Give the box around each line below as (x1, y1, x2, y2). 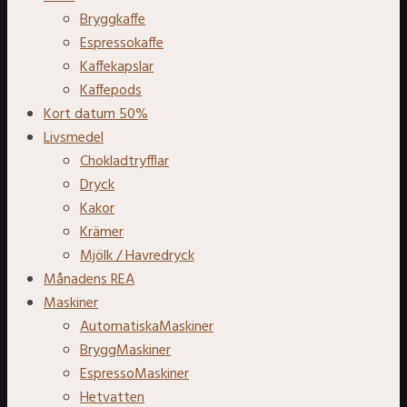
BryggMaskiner (80, 338, 171, 362)
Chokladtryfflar (80, 149, 169, 174)
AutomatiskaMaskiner (80, 314, 213, 339)
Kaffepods (80, 78, 142, 103)
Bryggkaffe (80, 7, 145, 32)
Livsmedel (44, 125, 104, 150)
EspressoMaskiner (80, 362, 189, 386)
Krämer (80, 220, 124, 244)
